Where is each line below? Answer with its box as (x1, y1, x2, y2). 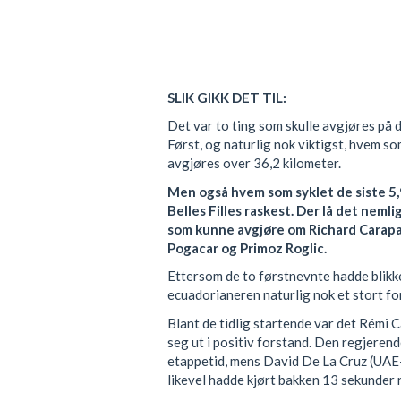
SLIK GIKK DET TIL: (167, 89, 286, 106)
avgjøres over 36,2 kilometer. (167, 155, 341, 172)
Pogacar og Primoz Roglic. (167, 239, 327, 256)
